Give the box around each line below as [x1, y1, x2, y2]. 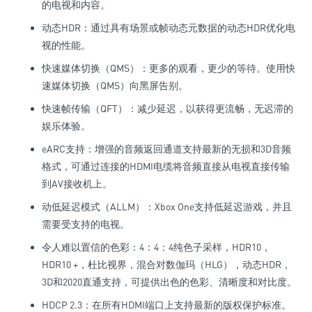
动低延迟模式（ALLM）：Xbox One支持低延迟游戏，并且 [42, 201, 292, 212]
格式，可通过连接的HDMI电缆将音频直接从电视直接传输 [42, 160, 290, 172]
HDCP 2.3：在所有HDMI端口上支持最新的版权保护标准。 [42, 299, 291, 311]
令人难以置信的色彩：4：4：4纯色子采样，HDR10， [42, 241, 271, 253]
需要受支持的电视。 [42, 218, 130, 230]
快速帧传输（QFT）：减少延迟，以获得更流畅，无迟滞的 [42, 102, 293, 114]
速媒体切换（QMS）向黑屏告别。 [42, 79, 188, 91]
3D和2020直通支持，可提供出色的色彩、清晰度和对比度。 [42, 276, 297, 288]
